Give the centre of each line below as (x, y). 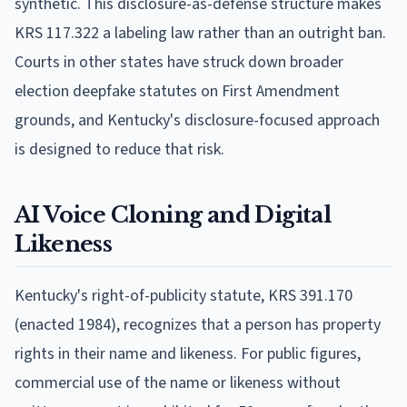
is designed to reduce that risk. (119, 149)
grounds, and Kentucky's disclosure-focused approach (197, 120)
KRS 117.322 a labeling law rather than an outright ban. (200, 33)
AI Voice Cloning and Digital (173, 214)
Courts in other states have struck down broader (179, 62)
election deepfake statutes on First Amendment (177, 91)
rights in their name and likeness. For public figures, (188, 353)
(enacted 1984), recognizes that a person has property (198, 324)
